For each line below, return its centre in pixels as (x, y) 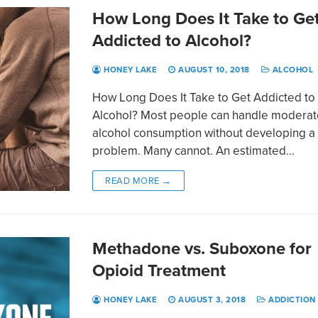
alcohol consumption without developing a (204, 132)
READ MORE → (138, 180)
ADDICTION (291, 299)
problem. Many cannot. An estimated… (194, 150)
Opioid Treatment (159, 270)
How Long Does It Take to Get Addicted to (204, 97)
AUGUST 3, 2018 (212, 299)
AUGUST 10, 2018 (214, 69)
